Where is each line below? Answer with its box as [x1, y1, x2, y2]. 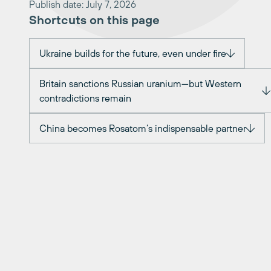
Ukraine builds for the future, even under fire [39, 48, 226, 59]
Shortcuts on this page [29, 13, 160, 27]
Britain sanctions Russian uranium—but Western [39, 78, 241, 90]
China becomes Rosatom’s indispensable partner [39, 123, 246, 134]
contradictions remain [39, 93, 131, 104]
